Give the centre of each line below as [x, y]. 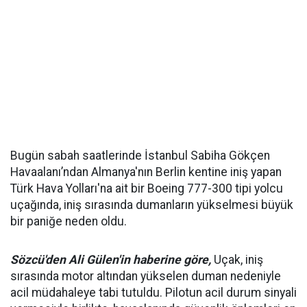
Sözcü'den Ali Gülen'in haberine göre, [111, 260]
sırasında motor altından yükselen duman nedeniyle [146, 276]
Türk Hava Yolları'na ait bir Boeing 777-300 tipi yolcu [147, 188]
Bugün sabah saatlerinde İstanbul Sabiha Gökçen [140, 156]
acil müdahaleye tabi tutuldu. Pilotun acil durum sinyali [153, 293]
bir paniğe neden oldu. [69, 221]
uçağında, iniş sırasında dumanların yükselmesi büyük [152, 205]
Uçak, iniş [237, 260]
